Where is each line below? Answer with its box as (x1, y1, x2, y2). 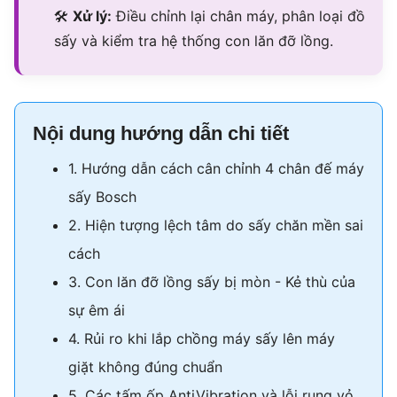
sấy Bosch (68, 188, 136, 206)
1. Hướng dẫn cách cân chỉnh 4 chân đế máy (68, 160, 364, 178)
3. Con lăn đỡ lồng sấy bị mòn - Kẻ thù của (68, 273, 355, 292)
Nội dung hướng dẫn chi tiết (33, 122, 289, 145)
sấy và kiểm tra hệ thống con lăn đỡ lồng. (54, 32, 333, 51)
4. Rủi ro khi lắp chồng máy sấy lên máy (68, 330, 335, 348)
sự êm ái (68, 301, 125, 320)
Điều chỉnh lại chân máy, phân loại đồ (112, 7, 365, 26)
